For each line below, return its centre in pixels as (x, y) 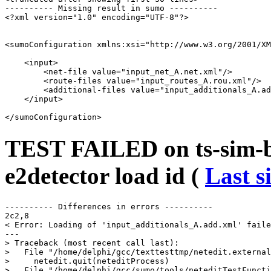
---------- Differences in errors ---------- (109, 206)
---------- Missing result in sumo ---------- (111, 8)
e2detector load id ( (105, 175)
